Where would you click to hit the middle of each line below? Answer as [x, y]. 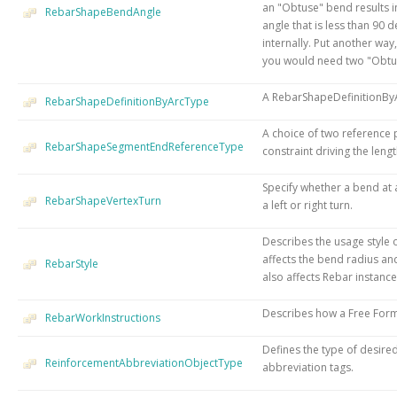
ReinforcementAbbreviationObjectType [144, 362]
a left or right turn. [307, 205]
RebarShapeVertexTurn [103, 200]
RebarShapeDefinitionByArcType [127, 101]
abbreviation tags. [308, 367]
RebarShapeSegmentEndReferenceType [144, 146]
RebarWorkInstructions [103, 317]
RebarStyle [72, 263]
